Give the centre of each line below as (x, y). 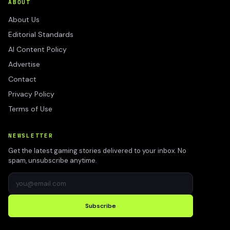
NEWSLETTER (31, 136)
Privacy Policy (31, 94)
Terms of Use (30, 109)
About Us (24, 20)
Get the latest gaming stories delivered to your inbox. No (97, 151)
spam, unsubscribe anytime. (53, 160)
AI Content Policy (37, 49)
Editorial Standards (41, 34)
